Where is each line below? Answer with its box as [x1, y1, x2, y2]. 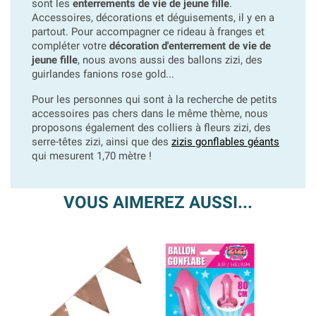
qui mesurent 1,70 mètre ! [32, 150, 152, 162]
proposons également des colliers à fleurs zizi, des [32, 121, 271, 134]
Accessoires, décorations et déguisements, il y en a [32, 11, 274, 24]
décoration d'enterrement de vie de [109, 39, 271, 52]
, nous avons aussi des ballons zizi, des [78, 54, 262, 66]
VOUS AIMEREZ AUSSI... [63, 193, 253, 212]
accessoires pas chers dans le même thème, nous [32, 107, 268, 120]
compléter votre [32, 39, 109, 52]
